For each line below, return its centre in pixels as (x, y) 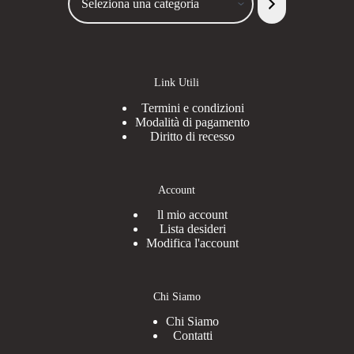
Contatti (192, 335)
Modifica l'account (193, 243)
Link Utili (177, 83)
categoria (89, 17)
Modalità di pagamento (193, 122)
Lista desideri (192, 228)
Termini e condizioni (192, 107)
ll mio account (193, 214)
